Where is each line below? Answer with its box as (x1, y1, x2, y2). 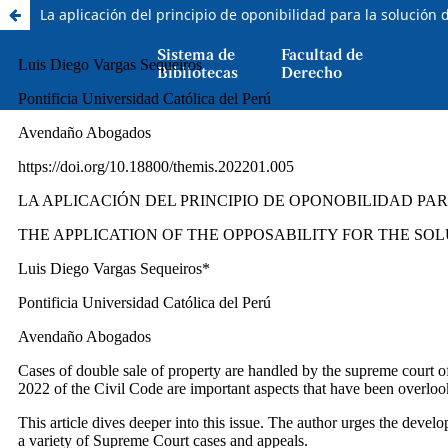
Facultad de (281, 47, 363, 63)
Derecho (281, 65, 342, 81)
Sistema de (157, 47, 235, 63)
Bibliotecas (157, 65, 238, 81)
